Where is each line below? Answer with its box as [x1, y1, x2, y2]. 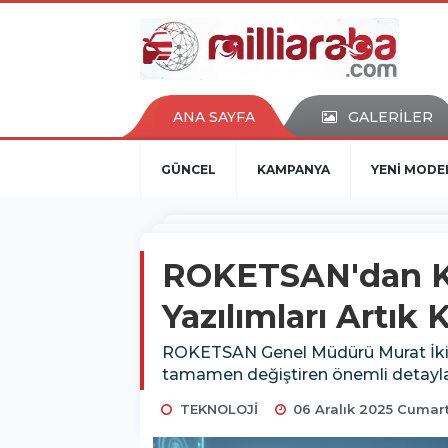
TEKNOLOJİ [179, 400, 258, 417]
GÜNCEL [161, 161, 216, 177]
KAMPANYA [257, 161, 330, 177]
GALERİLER [347, 107, 433, 126]
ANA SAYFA [173, 107, 255, 126]
